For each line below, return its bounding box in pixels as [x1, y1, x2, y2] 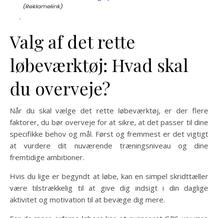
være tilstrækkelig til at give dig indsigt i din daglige [10, 183, 208, 193]
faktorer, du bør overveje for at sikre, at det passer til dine [10, 117, 208, 127]
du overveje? [10, 76, 110, 100]
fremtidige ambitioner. [10, 152, 84, 162]
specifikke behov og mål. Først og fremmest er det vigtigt [10, 129, 208, 139]
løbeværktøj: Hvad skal [10, 53, 188, 76]
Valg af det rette [10, 30, 135, 53]
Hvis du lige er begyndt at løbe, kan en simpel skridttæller [10, 171, 208, 181]
